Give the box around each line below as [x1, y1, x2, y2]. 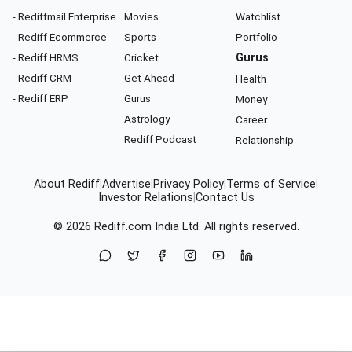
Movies [124, 9, 159, 23]
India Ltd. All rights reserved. [151, 219, 299, 233]
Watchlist [236, 9, 280, 23]
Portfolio [236, 30, 277, 43]
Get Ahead [124, 71, 174, 84]
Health [236, 71, 266, 85]
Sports [124, 30, 156, 43]
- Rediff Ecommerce [13, 30, 107, 43]
